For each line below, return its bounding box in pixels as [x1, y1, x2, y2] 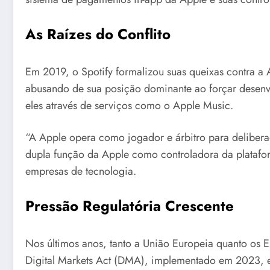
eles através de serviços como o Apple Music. [25, 97, 233, 113]
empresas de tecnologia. [25, 163, 136, 180]
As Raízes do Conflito [25, 23, 171, 45]
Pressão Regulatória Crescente [25, 195, 234, 217]
